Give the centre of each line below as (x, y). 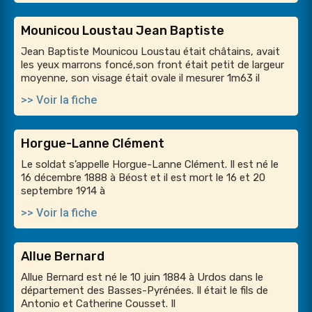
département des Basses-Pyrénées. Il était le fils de (145, 291)
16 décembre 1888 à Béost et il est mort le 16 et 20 (143, 178)
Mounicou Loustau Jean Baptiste (123, 31)
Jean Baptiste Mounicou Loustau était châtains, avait (150, 52)
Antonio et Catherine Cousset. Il (98, 304)
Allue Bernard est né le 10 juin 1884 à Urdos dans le (142, 278)
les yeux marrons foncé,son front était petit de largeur (153, 65)
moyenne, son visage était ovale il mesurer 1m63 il (140, 78)
